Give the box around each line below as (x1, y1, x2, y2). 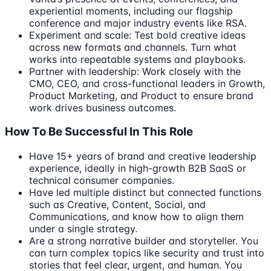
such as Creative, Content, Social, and (29, 198, 206, 211)
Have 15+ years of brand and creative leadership (29, 150, 256, 162)
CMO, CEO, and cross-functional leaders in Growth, (29, 77, 265, 90)
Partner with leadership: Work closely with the (29, 65, 241, 77)
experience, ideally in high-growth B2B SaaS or (29, 162, 246, 174)
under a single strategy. (29, 223, 137, 235)
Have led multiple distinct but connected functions (29, 186, 261, 198)
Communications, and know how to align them (29, 211, 244, 223)
